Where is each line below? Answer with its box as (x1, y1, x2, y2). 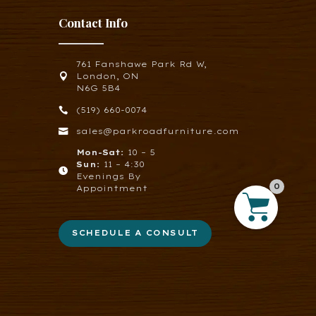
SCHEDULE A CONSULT (72, 228, 199, 238)
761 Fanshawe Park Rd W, (75, 59, 207, 70)
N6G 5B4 (75, 83, 120, 94)
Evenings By (75, 171, 141, 182)
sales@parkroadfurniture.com (75, 126, 239, 136)
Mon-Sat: (75, 147, 124, 158)
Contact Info (58, 14, 128, 30)
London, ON (75, 71, 139, 82)
